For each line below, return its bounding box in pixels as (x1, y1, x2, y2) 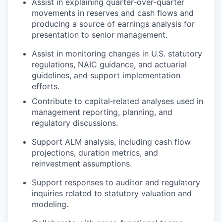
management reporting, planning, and (32, 107, 172, 117)
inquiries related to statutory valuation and (32, 188, 192, 198)
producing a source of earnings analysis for (32, 18, 195, 29)
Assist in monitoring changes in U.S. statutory (32, 48, 202, 58)
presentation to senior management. (32, 29, 167, 40)
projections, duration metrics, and (32, 147, 158, 158)
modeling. (32, 199, 68, 209)
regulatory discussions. (32, 117, 118, 128)
